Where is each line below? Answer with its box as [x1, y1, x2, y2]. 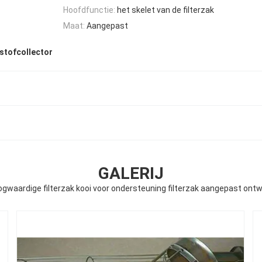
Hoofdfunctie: [63, 5, 115, 15]
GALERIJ [98, 164, 164, 184]
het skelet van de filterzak [117, 5, 214, 15]
